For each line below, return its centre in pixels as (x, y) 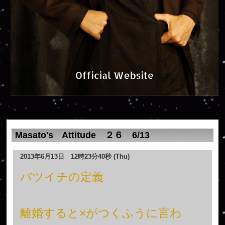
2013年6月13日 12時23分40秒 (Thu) (75, 156)
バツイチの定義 (62, 177)
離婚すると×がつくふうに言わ (101, 213)
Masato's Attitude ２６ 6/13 (83, 135)
